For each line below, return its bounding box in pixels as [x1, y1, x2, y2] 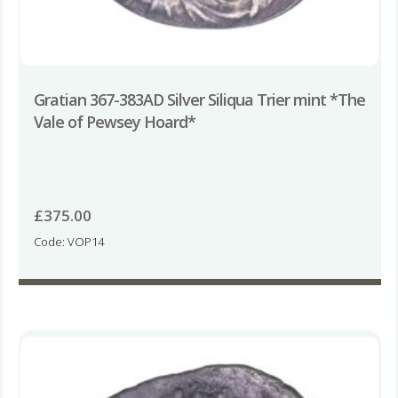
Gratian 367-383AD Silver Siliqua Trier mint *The [33, 88, 365, 110]
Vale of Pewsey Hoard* [33, 110, 195, 132]
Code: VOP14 [33, 233, 104, 250]
